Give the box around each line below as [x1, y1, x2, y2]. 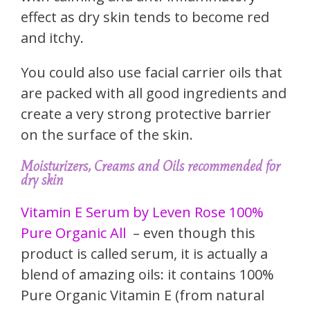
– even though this [129, 223, 255, 242]
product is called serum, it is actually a [21, 244, 268, 263]
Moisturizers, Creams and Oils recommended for [21, 157, 280, 174]
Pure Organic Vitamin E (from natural [21, 285, 264, 304]
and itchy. [21, 28, 84, 47]
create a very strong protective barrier [21, 104, 271, 123]
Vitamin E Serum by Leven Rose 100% [21, 202, 264, 221]
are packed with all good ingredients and [21, 83, 286, 102]
